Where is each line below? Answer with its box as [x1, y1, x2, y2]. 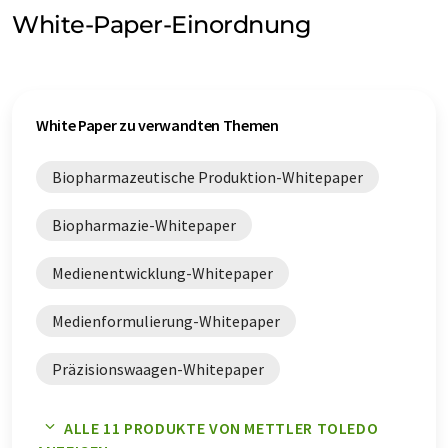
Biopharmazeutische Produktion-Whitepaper [52, 167, 363, 188]
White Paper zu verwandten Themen [36, 115, 279, 136]
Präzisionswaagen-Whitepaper [52, 359, 264, 380]
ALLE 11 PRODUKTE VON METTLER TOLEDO [64, 418, 379, 439]
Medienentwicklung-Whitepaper [52, 263, 273, 284]
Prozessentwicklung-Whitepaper [52, 407, 279, 428]
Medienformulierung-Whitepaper [52, 311, 280, 332]
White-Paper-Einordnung [12, 10, 312, 40]
